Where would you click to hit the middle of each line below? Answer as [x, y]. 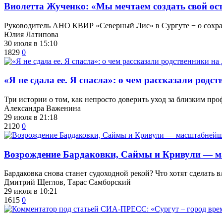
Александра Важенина [42, 108]
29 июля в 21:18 [31, 117]
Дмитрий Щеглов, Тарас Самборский [67, 182]
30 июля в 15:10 [31, 43]
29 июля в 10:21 [31, 191]
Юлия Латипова [31, 34]
